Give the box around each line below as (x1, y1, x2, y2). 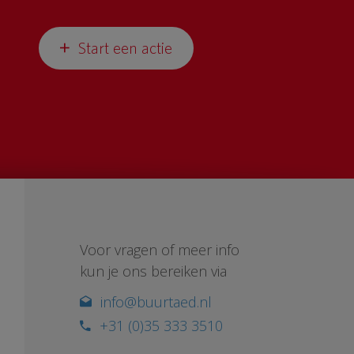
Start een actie (77, 39, 172, 58)
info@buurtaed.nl (100, 292, 212, 312)
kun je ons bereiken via (80, 262, 227, 281)
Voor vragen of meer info (80, 240, 239, 260)
